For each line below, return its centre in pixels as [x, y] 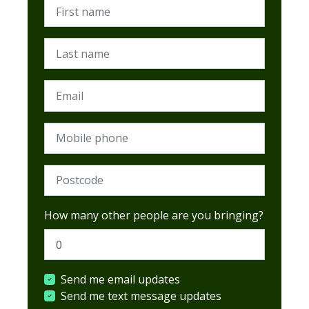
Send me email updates [120, 280]
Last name [71, 47]
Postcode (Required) [96, 173]
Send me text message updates [141, 296]
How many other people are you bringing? [154, 215]
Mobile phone [80, 131]
